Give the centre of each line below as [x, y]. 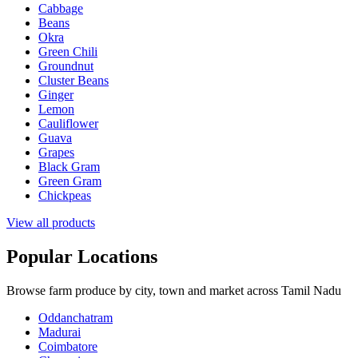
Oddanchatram [76, 317]
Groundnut [66, 66]
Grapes [56, 152]
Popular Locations [82, 256]
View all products [51, 222]
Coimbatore [68, 346]
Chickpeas [65, 195]
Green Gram [70, 181]
